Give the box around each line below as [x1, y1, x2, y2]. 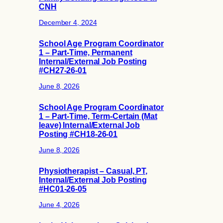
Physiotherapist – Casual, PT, [39, 166, 148, 176]
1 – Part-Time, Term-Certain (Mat [39, 111, 157, 121]
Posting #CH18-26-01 [39, 129, 118, 139]
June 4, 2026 [39, 200, 80, 209]
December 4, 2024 [39, 18, 97, 26]
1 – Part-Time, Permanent [39, 48, 132, 57]
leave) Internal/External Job [39, 120, 140, 130]
